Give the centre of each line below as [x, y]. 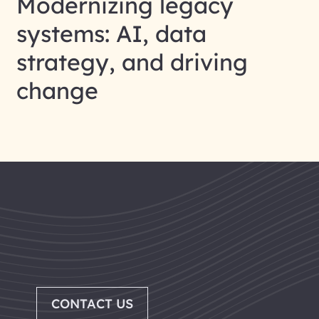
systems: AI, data [111, 33]
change [57, 90]
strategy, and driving [132, 62]
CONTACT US [93, 303]
